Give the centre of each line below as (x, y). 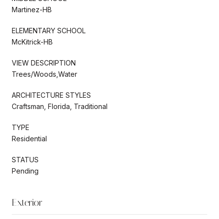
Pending (25, 171)
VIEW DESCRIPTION (44, 63)
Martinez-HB (32, 9)
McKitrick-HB (32, 42)
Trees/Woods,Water (44, 74)
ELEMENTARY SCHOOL (49, 30)
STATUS (25, 159)
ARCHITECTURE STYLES (51, 95)
